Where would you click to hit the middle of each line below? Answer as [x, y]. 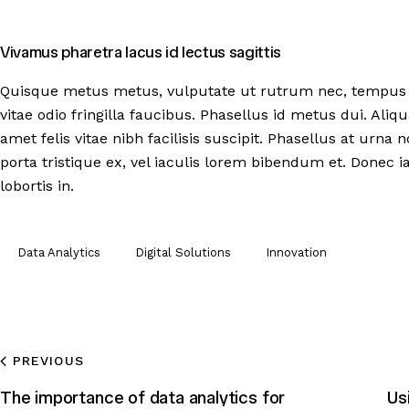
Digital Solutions [183, 253]
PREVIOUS [48, 361]
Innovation [296, 253]
